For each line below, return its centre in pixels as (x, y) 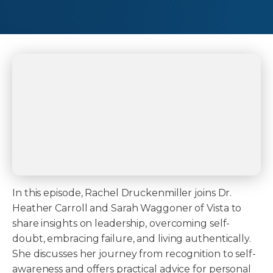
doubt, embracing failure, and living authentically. (132, 239)
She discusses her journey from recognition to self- (134, 254)
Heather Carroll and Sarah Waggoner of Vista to (127, 208)
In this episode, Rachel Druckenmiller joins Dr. (122, 193)
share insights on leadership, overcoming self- (121, 224)
